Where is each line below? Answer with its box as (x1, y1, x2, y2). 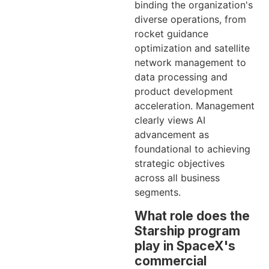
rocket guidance (134, 28, 208, 40)
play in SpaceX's (134, 238, 235, 253)
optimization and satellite (134, 42, 250, 55)
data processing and (134, 71, 228, 83)
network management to (134, 56, 246, 69)
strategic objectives (134, 157, 225, 170)
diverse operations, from (134, 13, 246, 26)
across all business (134, 172, 220, 184)
